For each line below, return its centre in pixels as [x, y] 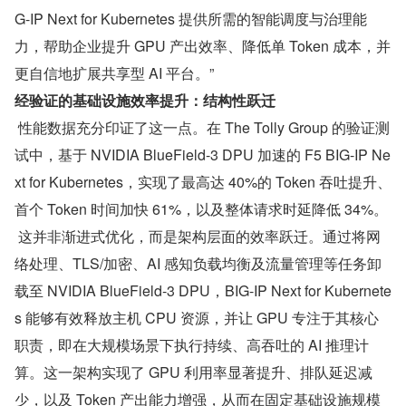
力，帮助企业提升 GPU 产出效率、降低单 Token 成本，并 [203, 46]
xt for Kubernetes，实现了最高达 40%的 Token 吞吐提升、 [203, 182]
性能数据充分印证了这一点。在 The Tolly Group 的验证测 [202, 127]
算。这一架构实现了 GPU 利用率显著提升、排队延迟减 [193, 372]
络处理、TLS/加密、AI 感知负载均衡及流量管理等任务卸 [198, 263]
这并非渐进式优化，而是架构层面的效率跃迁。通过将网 [198, 236]
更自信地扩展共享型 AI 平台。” [114, 73]
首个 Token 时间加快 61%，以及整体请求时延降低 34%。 [201, 209]
